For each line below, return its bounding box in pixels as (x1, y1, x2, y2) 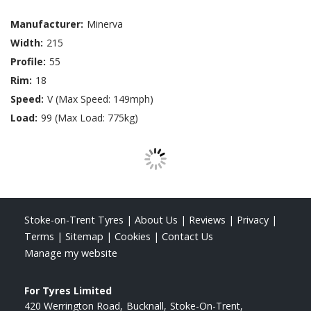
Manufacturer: (10, 17, 83, 31)
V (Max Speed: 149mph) (47, 92, 153, 106)
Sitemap (65, 230, 103, 244)
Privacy (237, 213, 269, 227)
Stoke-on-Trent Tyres (24, 213, 124, 227)
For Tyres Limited (24, 284, 112, 298)
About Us (135, 213, 178, 227)
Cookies (115, 230, 151, 244)
